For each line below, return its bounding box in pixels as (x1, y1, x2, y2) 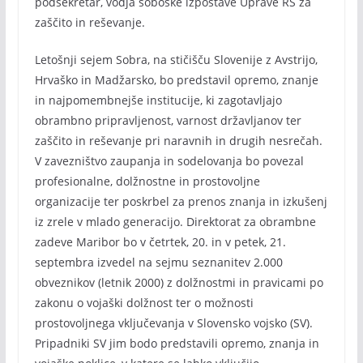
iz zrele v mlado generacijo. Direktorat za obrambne (34, 214, 316, 229)
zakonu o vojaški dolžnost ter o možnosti (34, 295, 254, 310)
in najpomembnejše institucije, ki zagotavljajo (34, 92, 282, 108)
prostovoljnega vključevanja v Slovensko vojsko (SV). (34, 315, 313, 331)
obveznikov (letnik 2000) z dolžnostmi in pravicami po (34, 275, 323, 290)
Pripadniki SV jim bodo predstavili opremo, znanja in (34, 335, 319, 351)
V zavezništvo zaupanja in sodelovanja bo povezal (34, 153, 304, 169)
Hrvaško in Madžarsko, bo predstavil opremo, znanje (34, 72, 318, 88)
